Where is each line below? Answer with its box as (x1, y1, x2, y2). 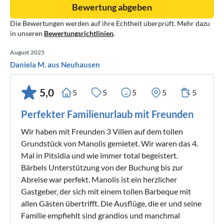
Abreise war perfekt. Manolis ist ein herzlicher (21, 174, 177, 184)
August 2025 (10, 48, 44, 56)
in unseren (10, 28, 44, 37)
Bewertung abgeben (72, 1, 152, 12)
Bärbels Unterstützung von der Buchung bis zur (21, 162, 183, 172)
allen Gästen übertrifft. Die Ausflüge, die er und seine (21, 198, 201, 208)
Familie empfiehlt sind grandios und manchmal (21, 210, 180, 220)
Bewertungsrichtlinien (44, 28, 113, 37)
